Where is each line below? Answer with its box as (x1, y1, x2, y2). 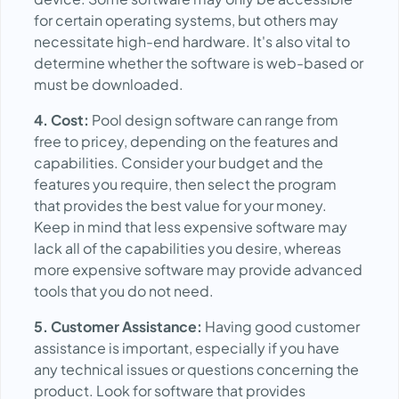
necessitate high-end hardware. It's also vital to (34, 32, 350, 51)
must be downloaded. (34, 75, 183, 94)
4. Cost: (34, 110, 89, 129)
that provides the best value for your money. (34, 196, 327, 215)
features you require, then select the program (34, 175, 337, 193)
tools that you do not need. (34, 281, 214, 300)
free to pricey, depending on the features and (34, 132, 338, 151)
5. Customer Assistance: (34, 317, 202, 336)
